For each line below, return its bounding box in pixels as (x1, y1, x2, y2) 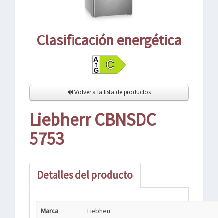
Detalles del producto (37, 168, 133, 182)
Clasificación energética (36, 31, 182, 49)
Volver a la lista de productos (73, 88, 151, 96)
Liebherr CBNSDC (29, 109, 156, 130)
